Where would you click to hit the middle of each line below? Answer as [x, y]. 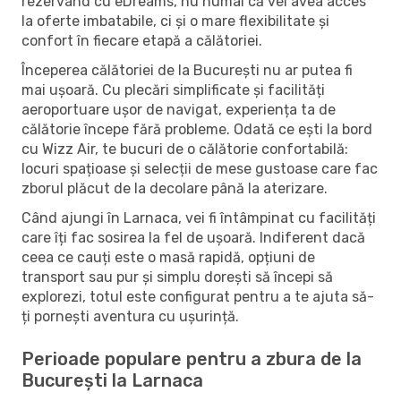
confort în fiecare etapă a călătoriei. [142, 40]
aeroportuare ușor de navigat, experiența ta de [179, 109]
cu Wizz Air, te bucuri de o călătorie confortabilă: [185, 149]
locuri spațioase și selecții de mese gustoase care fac [200, 168]
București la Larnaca [112, 380]
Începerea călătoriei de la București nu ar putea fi [187, 70]
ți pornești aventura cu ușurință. [130, 316]
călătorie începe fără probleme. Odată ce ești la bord [197, 129]
